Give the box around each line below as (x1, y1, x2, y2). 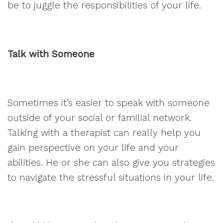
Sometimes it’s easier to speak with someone (7, 97, 210, 109)
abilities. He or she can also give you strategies (7, 157, 215, 168)
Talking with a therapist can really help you (7, 127, 201, 138)
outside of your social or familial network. (7, 112, 192, 123)
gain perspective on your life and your (7, 142, 179, 153)
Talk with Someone (7, 48, 95, 60)
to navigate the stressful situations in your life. (7, 172, 214, 183)
